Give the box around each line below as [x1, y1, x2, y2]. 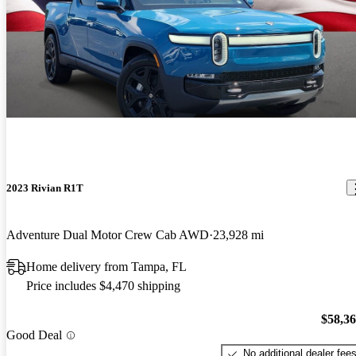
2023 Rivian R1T [6, 181, 83, 194]
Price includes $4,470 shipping [26, 278, 180, 292]
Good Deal [6, 328, 62, 342]
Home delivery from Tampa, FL [26, 259, 187, 273]
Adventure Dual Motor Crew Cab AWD [6, 227, 209, 242]
